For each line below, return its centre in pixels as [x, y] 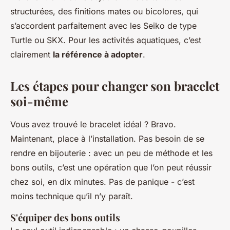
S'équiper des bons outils [65, 218]
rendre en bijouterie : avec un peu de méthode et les [111, 153]
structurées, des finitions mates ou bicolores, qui [104, 12]
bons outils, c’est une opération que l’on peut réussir [111, 168]
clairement [32, 55]
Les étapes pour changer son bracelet [115, 86]
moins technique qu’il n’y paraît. [72, 196]
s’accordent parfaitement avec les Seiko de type [103, 26]
